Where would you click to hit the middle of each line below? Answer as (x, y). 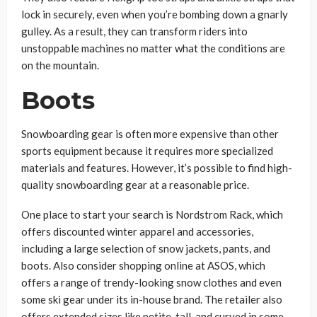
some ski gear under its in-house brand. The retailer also (152, 299)
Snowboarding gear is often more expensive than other (150, 133)
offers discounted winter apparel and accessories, (137, 231)
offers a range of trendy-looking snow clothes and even (151, 282)
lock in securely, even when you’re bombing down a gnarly (155, 14)
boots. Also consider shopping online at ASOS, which (143, 265)
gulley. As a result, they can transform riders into (134, 31)
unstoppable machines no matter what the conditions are (153, 48)
